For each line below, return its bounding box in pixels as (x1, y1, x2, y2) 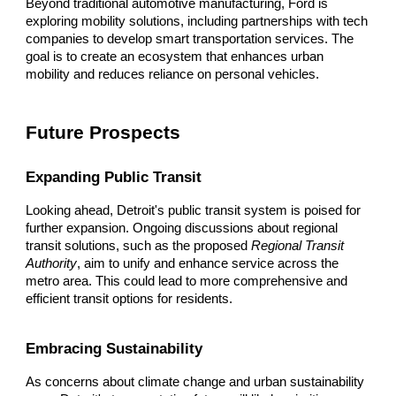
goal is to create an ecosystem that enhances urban (26, 49, 324, 65)
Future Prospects (26, 122, 181, 144)
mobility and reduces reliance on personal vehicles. (26, 67, 320, 82)
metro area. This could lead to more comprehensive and (26, 274, 348, 289)
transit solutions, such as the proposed (26, 239, 252, 254)
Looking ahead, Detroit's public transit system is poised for (26, 203, 362, 218)
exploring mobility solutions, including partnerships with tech (26, 14, 369, 29)
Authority (26, 256, 78, 271)
